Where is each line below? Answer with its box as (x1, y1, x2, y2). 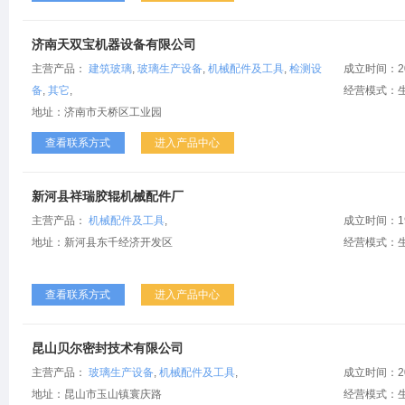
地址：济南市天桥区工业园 (32, 106, 162, 118)
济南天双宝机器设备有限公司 (32, 37, 196, 52)
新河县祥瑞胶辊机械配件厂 (32, 189, 184, 203)
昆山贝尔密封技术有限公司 (32, 341, 184, 355)
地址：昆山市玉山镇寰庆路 (32, 388, 162, 400)
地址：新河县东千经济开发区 (32, 236, 173, 249)
